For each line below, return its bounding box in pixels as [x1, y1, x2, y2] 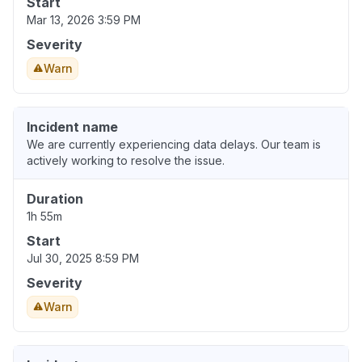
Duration [27, 191, 83, 208]
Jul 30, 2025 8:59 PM [27, 251, 139, 266]
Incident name [27, 119, 118, 136]
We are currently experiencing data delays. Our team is [27, 137, 321, 152]
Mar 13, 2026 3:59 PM [27, 13, 141, 27]
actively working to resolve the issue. [27, 154, 225, 168]
